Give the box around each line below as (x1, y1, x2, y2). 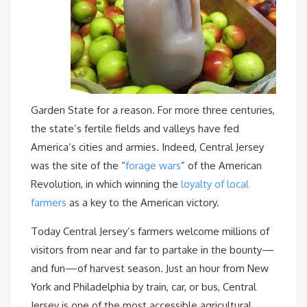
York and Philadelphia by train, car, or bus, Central (31, 280, 256, 293)
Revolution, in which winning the (31, 177, 181, 191)
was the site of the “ (31, 159, 125, 172)
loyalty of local (181, 177, 249, 191)
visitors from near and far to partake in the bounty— (31, 243, 274, 256)
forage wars (125, 159, 181, 172)
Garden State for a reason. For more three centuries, (31, 103, 275, 116)
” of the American (181, 159, 262, 172)
